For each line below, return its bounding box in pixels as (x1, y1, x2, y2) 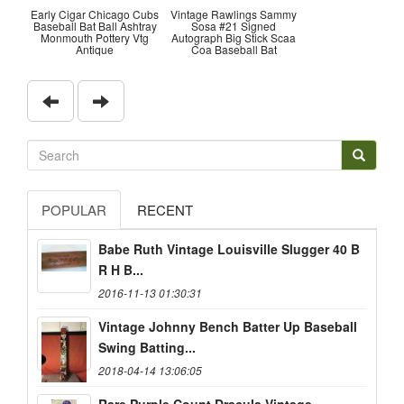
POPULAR (41, 200, 106, 220)
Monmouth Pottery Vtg (41, 29, 149, 45)
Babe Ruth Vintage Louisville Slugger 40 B (98, 240, 360, 259)
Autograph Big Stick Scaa (171, 29, 296, 45)
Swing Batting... (98, 338, 196, 357)
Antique (76, 41, 114, 57)
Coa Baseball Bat (190, 41, 277, 57)
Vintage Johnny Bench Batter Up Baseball (98, 317, 357, 336)
